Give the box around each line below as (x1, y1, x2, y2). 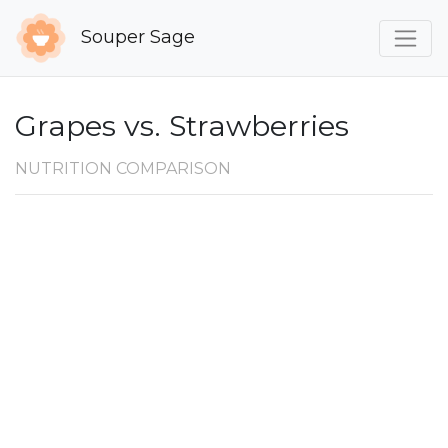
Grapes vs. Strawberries (15, 108, 349, 144)
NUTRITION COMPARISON (15, 159, 231, 179)
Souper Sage (76, 25, 196, 48)
